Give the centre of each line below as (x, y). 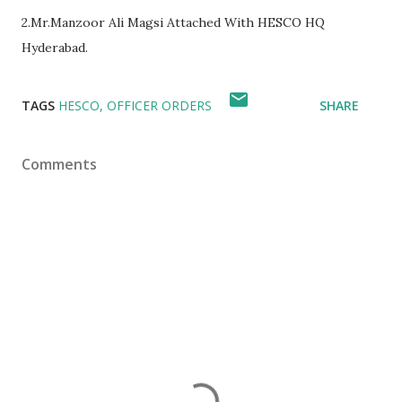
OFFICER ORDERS (159, 105)
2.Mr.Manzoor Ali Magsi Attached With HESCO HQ (173, 22)
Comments (59, 164)
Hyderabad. (55, 48)
